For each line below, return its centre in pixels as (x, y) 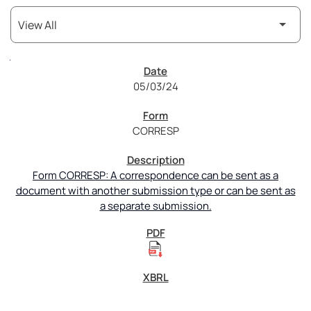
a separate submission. (155, 206)
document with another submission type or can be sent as (155, 191)
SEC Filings (41, 69)
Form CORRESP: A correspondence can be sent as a (155, 176)
